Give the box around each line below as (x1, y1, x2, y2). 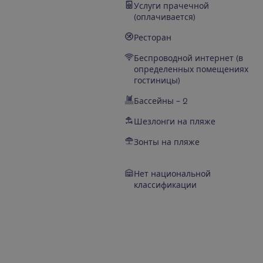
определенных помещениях (134, 65, 248, 74)
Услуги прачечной (134, 1, 209, 11)
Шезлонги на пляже (134, 117, 215, 126)
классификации (134, 180, 197, 190)
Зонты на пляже (134, 137, 200, 147)
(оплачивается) (134, 12, 195, 22)
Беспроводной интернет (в (134, 53, 243, 63)
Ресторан (134, 33, 171, 42)
